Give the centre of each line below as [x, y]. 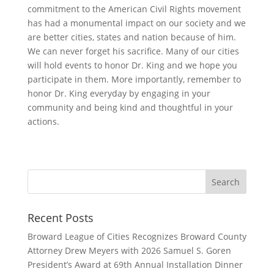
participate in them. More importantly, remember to [134, 79]
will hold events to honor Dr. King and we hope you [132, 65]
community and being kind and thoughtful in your [130, 107]
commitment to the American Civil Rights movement [134, 9]
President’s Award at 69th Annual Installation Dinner [135, 265]
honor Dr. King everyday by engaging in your [119, 93]
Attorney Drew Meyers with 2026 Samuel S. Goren [129, 250]
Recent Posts [60, 218]
